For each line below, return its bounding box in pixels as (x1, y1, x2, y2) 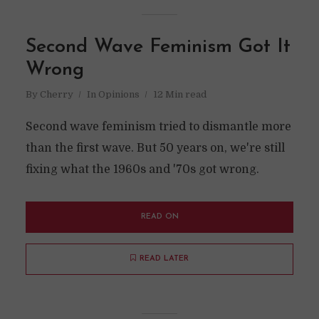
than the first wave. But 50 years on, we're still (25, 142, 285, 155)
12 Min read (152, 89, 206, 100)
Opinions (98, 89, 140, 100)
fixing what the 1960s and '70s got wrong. (25, 163, 259, 176)
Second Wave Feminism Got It (25, 38, 291, 57)
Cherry (39, 89, 73, 100)
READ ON (140, 213, 179, 221)
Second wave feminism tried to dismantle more (25, 120, 291, 133)
